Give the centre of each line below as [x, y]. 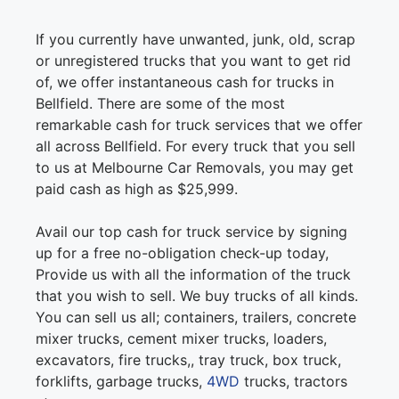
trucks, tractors [293, 382]
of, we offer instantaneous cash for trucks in [185, 82]
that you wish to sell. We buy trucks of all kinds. [197, 296]
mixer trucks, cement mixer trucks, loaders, [181, 339]
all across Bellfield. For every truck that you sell [195, 147]
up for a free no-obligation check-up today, [182, 253]
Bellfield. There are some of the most [160, 104]
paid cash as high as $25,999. [137, 189]
